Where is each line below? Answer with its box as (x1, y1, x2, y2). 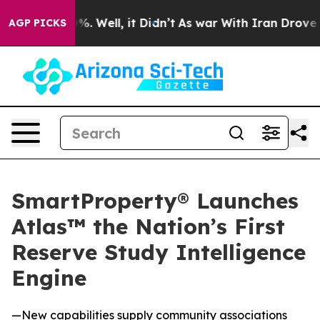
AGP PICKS (9, 16, 66, 29)
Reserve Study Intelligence (11, 239, 306, 266)
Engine (11, 264, 86, 291)
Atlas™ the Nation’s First (11, 213, 285, 240)
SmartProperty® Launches (11, 187, 299, 214)
